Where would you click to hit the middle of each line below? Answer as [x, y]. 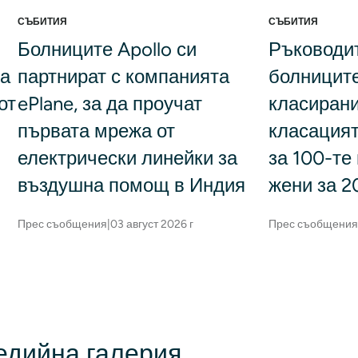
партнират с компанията [123, 76]
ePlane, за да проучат [109, 103]
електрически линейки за [127, 157]
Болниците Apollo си [107, 49]
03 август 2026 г [151, 224]
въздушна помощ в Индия [131, 185]
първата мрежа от [96, 130]
